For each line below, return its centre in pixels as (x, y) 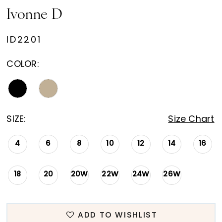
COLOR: (23, 65)
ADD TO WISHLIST (117, 215)
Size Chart (191, 119)
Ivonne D (35, 15)
